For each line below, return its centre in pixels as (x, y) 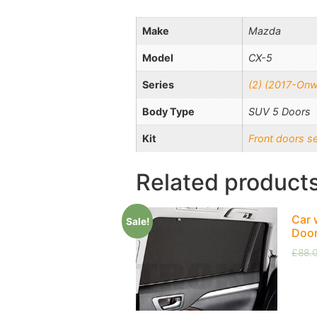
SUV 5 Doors (279, 112)
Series (158, 85)
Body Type (168, 112)
